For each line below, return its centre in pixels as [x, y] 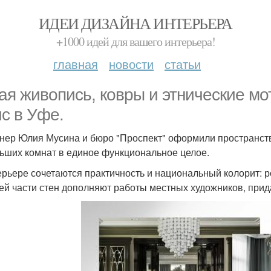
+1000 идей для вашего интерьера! [135, 41]
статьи [183, 64]
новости [131, 64]
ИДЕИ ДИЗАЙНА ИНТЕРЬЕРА [135, 23]
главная [76, 64]
